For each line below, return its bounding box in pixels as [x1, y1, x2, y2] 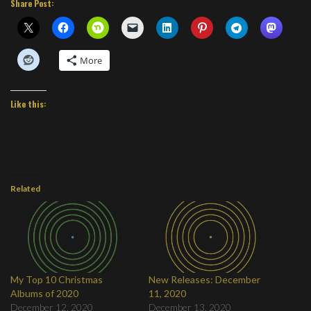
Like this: [10, 98, 47, 110]
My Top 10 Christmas [10, 273, 103, 285]
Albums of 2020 [10, 287, 78, 299]
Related [10, 183, 40, 194]
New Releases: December [149, 273, 260, 285]
